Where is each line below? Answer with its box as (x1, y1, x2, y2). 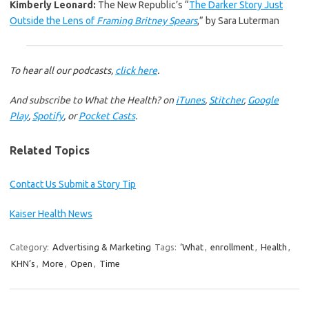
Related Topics (10, 143, 90, 157)
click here (115, 64, 157, 76)
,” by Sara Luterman (197, 14, 279, 26)
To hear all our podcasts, (10, 64, 115, 76)
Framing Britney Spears (97, 14, 197, 26)
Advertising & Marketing (52, 241, 151, 252)
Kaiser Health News (10, 208, 92, 219)
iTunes (176, 94, 205, 106)
